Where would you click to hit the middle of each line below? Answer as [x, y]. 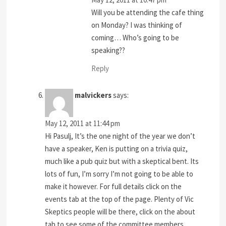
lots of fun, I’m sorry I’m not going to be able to [119, 174]
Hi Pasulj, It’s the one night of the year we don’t [120, 136]
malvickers [93, 95]
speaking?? [108, 50]
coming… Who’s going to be [135, 37]
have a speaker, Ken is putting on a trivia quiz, [117, 149]
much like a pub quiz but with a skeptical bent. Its [122, 161]
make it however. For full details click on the [114, 187]
